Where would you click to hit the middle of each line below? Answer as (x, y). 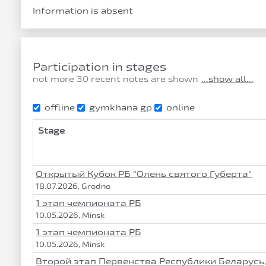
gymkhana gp (121, 107)
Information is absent (83, 10)
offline (60, 107)
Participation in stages (99, 66)
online (180, 107)
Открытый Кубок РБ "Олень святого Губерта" (144, 174)
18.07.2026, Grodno (73, 186)
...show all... (227, 79)
